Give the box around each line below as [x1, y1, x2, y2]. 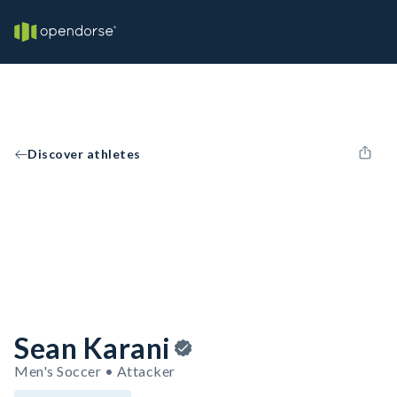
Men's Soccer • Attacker [14, 362, 175, 379]
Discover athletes [27, 146, 141, 161]
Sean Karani [14, 331, 171, 365]
